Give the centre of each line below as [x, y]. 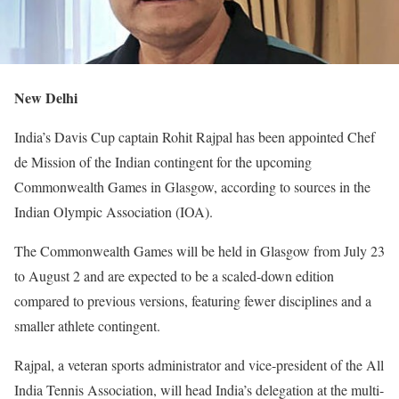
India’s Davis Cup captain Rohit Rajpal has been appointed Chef [195, 136]
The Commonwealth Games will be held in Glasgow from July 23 [199, 250]
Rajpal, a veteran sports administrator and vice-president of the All [199, 364]
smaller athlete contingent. [87, 325]
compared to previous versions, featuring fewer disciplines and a [193, 300]
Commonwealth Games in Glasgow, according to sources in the [192, 186]
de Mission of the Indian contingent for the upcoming [163, 161]
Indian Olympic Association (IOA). [114, 211]
